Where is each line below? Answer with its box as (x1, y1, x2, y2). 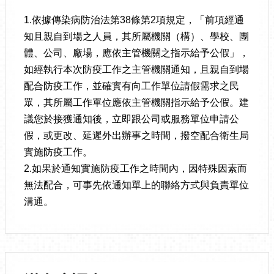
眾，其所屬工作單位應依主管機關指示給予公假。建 (24, 97, 249, 108)
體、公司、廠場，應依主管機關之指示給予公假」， (24, 48, 249, 58)
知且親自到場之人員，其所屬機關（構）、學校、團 (24, 31, 249, 42)
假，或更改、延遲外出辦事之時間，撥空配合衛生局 (24, 130, 249, 141)
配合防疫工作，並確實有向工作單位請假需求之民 (24, 81, 239, 91)
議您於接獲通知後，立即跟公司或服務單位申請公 (24, 114, 239, 124)
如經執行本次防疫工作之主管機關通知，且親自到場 (24, 64, 249, 75)
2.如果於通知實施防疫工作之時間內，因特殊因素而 (24, 163, 247, 174)
